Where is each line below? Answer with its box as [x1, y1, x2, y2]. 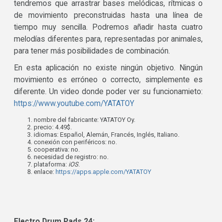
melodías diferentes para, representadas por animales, [14, 35, 203, 44]
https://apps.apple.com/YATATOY [55, 168, 152, 176]
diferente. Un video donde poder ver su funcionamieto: [14, 87, 203, 97]
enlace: [34, 168, 56, 176]
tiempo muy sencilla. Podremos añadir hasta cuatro [14, 23, 203, 32]
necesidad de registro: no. [34, 153, 109, 161]
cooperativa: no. [34, 146, 80, 154]
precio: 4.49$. [34, 123, 72, 131]
